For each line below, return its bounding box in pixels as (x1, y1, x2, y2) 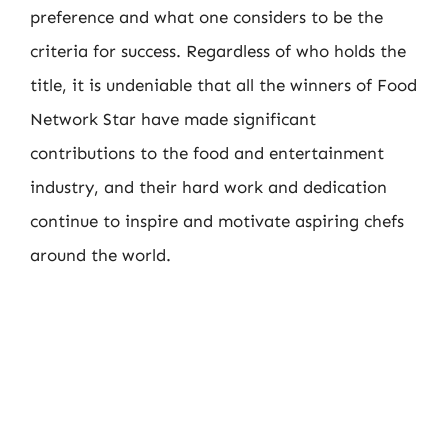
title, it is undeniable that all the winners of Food (30, 75, 417, 95)
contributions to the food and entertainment (30, 143, 384, 163)
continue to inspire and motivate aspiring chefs (30, 211, 404, 231)
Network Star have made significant (30, 109, 316, 129)
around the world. (30, 245, 171, 265)
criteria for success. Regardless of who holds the (30, 41, 406, 61)
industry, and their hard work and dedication (30, 177, 387, 197)
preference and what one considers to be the (30, 7, 383, 27)
